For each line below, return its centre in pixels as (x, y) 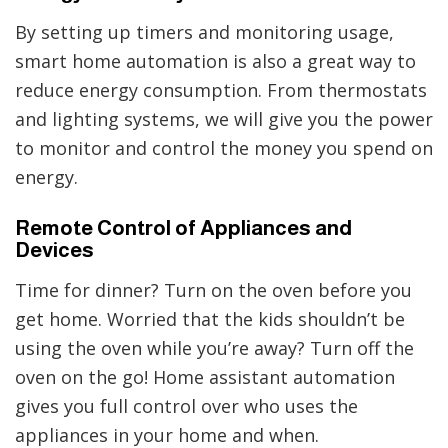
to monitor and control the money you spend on (224, 148)
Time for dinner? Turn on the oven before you (213, 290)
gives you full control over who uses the (186, 406)
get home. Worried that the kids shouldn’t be (210, 319)
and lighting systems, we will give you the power (224, 119)
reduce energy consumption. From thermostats (221, 90)
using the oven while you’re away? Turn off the (214, 348)
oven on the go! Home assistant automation (205, 377)
